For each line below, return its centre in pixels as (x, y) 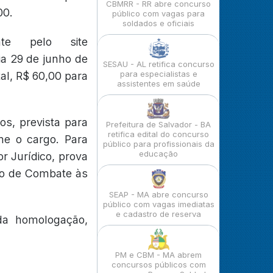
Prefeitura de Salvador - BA (158, 124)
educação (158, 154)
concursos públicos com (158, 264)
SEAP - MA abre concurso (158, 194)
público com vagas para (158, 13)
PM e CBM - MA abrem (158, 255)
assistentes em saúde (158, 83)
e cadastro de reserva (158, 214)
